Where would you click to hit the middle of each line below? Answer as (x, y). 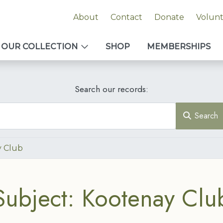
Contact (126, 17)
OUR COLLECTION (39, 47)
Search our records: (111, 89)
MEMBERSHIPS (179, 47)
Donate (169, 17)
